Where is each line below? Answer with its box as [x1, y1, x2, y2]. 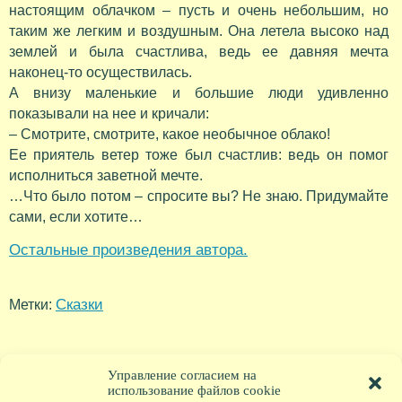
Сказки [56, 295, 103, 314]
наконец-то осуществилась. [9, 65, 192, 81]
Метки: [9, 297, 56, 313]
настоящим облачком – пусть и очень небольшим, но [9, 3, 389, 19]
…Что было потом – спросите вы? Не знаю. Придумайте [9, 188, 389, 205]
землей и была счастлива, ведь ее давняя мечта [9, 44, 389, 60]
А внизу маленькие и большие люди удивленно [9, 85, 389, 101]
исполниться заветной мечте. [9, 168, 203, 184]
